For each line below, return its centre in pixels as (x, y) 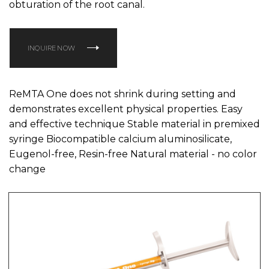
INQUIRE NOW (51, 48)
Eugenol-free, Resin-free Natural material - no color (133, 154)
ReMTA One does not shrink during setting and (122, 94)
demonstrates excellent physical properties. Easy (126, 109)
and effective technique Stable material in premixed (134, 124)
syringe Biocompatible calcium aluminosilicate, (120, 139)
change (27, 169)
